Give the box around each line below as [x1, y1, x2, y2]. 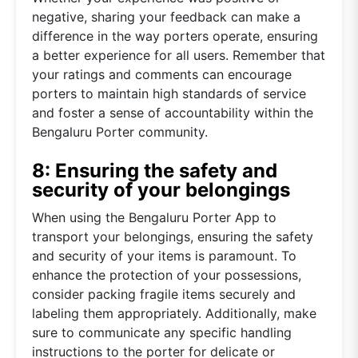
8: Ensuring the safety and [32, 158, 277, 182]
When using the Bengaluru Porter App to [32, 209, 276, 225]
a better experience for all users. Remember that [32, 46, 325, 63]
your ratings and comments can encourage [32, 66, 292, 82]
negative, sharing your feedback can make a [32, 8, 300, 25]
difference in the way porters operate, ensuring [32, 27, 318, 44]
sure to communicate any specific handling [32, 324, 292, 340]
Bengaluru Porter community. [32, 123, 208, 140]
